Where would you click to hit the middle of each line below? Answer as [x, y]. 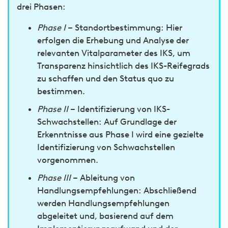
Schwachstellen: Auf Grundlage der [107, 122]
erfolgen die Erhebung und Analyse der [113, 40]
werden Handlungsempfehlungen [103, 203]
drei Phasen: [41, 7]
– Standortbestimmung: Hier [124, 27]
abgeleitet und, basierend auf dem [105, 216]
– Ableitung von [103, 178]
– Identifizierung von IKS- [119, 109]
